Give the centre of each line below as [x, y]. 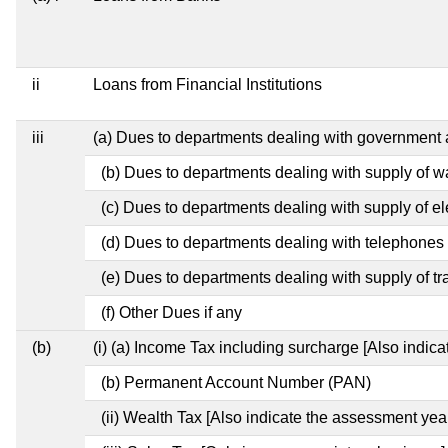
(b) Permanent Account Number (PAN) [236, 382]
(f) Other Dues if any [171, 312]
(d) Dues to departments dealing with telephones [272, 242]
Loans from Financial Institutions [207, 84]
